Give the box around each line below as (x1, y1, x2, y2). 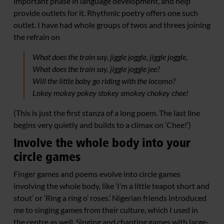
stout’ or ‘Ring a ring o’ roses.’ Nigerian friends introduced (13, 192, 206, 202)
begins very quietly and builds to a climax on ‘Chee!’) (13, 119, 191, 129)
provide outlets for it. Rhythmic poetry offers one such (13, 7, 198, 17)
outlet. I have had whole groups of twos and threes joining (13, 19, 210, 29)
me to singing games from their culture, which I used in (13, 204, 198, 214)
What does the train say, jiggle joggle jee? (32, 63, 160, 73)
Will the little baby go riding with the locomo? (32, 75, 175, 85)
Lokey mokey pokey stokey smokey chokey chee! (32, 87, 188, 97)
